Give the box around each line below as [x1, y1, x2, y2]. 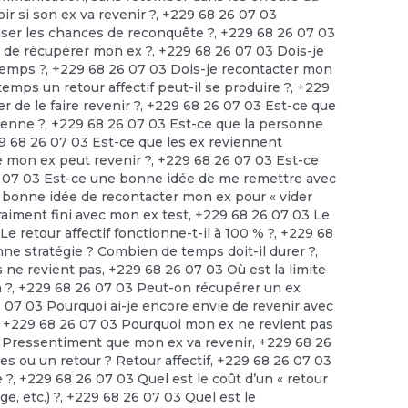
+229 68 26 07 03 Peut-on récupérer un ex [18, 279, 301, 296]
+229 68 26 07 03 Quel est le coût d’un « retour [19, 370, 329, 387]
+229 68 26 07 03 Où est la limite [108, 260, 327, 278]
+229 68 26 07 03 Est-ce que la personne [51, 115, 324, 132]
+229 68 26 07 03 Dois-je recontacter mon [52, 60, 333, 77]
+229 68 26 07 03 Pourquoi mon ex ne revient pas [3, 315, 334, 332]
